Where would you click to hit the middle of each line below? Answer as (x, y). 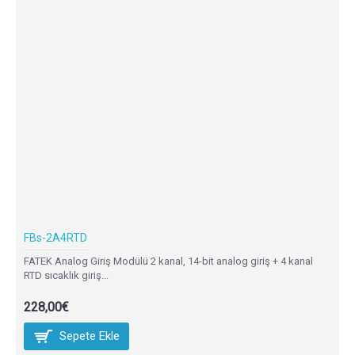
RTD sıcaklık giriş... (66, 275)
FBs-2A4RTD (55, 237)
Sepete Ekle (90, 336)
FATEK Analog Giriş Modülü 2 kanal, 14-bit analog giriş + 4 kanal (168, 261)
